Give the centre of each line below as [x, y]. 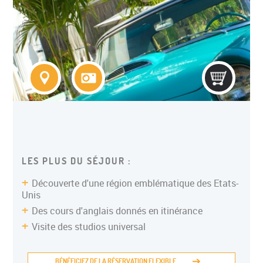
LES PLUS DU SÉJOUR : [77, 161]
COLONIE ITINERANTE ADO [109, 28]
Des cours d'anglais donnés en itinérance [117, 211]
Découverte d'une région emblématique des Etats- [135, 183]
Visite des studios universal [89, 227]
